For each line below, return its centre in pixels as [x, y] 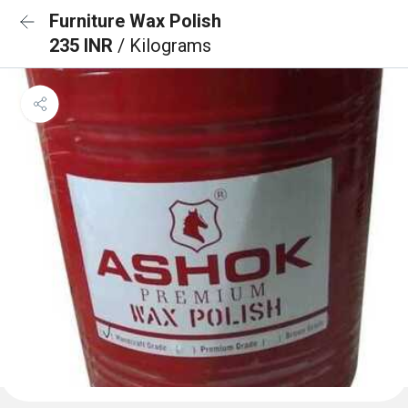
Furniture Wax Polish [135, 21]
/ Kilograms [164, 46]
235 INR [83, 46]
